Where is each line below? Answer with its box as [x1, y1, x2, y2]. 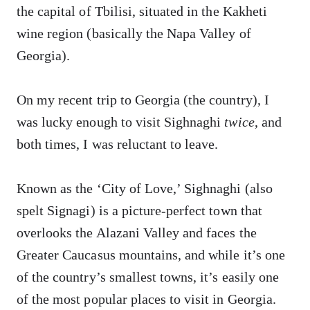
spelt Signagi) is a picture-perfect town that [17, 203, 262, 218]
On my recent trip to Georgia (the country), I [17, 92, 269, 107]
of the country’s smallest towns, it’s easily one [17, 269, 279, 284]
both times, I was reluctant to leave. [17, 136, 219, 152]
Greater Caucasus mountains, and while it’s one [17, 247, 285, 262]
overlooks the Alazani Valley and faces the [17, 225, 257, 240]
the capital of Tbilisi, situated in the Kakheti [17, 3, 267, 19]
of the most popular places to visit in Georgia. [17, 291, 276, 307]
